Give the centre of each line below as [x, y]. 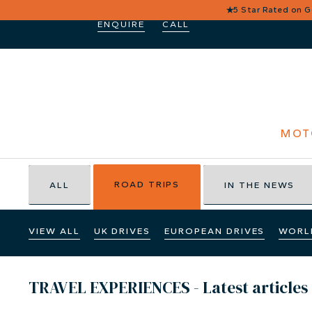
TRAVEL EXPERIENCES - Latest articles [168, 287]
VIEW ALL [54, 231]
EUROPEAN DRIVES [215, 231]
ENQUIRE [121, 24]
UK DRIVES [122, 231]
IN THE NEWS [259, 185]
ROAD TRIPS [147, 184]
